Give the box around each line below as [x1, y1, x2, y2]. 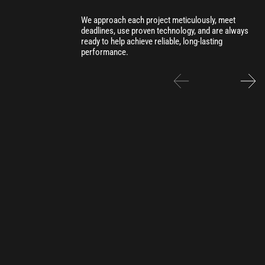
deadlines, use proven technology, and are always [81, 25, 248, 36]
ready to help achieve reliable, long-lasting [81, 36, 222, 47]
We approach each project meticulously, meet [81, 15, 235, 25]
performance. [81, 47, 128, 57]
